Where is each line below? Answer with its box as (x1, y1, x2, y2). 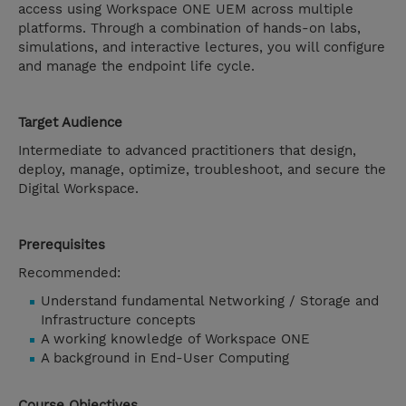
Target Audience (18, 114, 122, 131)
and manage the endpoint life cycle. (18, 58, 255, 75)
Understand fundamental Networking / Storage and (41, 293, 379, 310)
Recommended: (18, 265, 121, 282)
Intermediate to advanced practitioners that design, (18, 142, 356, 159)
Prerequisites (18, 237, 105, 254)
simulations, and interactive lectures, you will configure (18, 39, 385, 56)
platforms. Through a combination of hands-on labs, (18, 20, 361, 37)
